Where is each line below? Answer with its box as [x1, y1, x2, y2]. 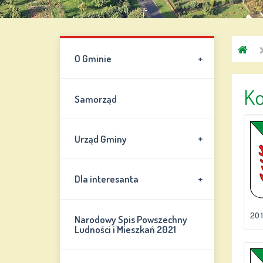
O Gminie [75, 52, 112, 65]
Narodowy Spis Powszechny [75, 213, 188, 225]
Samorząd [75, 92, 117, 105]
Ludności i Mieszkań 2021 [75, 222, 177, 235]
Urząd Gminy [75, 132, 127, 145]
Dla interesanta [75, 173, 139, 186]
